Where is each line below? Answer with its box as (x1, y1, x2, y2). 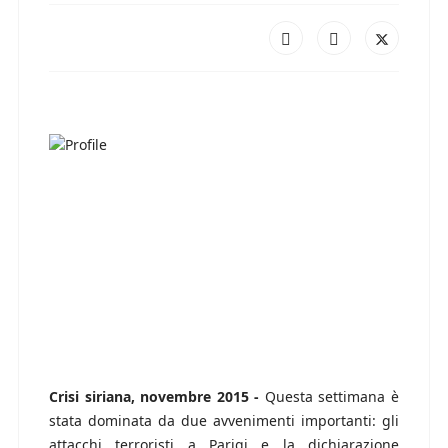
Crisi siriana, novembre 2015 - (49, 387, 265, 407)
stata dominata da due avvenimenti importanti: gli (49, 411, 399, 431)
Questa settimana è (264, 387, 400, 407)
